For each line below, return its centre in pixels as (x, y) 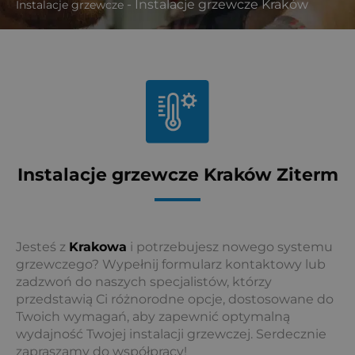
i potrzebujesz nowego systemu (230, 246)
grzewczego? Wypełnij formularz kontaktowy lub (171, 264)
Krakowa (98, 246)
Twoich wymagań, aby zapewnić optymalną (153, 316)
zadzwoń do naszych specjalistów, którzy (144, 281)
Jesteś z (42, 246)
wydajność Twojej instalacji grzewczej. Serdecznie (171, 334)
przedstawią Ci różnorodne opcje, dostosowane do (175, 299)
